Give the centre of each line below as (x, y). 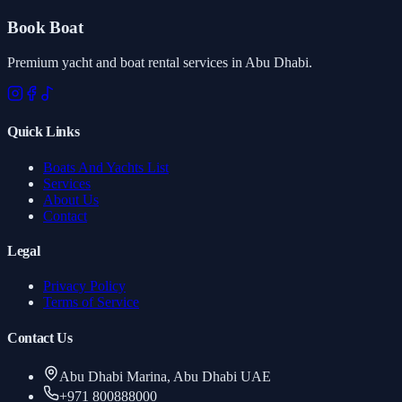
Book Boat (45, 28)
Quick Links (44, 132)
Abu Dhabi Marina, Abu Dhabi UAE (165, 376)
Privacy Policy (84, 286)
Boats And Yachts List (106, 167)
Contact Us (40, 337)
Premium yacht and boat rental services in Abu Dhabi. (160, 63)
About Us (71, 199)
